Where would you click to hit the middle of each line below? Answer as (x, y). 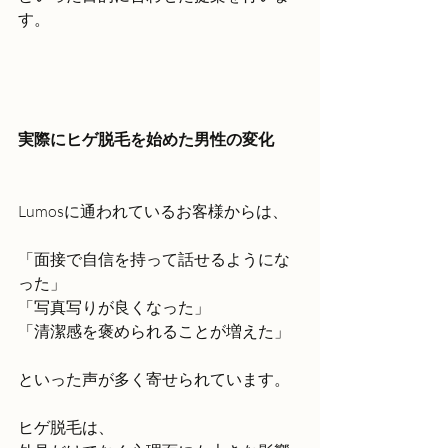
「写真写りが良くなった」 (114, 307)
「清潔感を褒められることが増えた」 (154, 331)
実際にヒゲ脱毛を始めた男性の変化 (146, 138)
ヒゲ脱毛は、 (66, 427)
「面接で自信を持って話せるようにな (154, 259)
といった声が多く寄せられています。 (154, 379)
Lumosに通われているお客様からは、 (153, 211)
